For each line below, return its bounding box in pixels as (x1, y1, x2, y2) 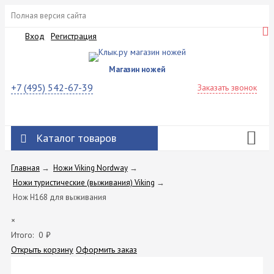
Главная (11, 162, 40, 173)
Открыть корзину (11, 243, 73, 255)
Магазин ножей (109, 64, 165, 75)
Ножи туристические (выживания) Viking (13, 177, 155, 188)
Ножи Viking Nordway (53, 162, 128, 173)
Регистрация (51, 31, 97, 42)
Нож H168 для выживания (13, 191, 106, 202)
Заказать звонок (198, 81, 257, 93)
